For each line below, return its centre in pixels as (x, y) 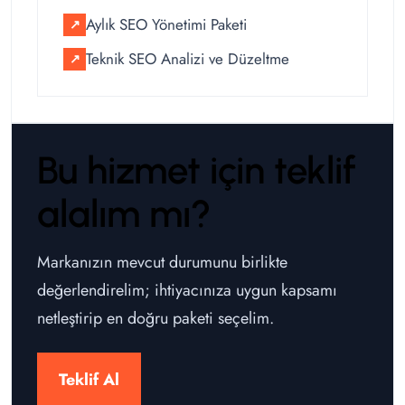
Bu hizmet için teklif (197, 171)
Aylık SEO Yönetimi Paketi (166, 25)
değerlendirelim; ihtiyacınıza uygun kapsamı (187, 291)
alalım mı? (124, 214)
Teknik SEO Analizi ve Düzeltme (188, 59)
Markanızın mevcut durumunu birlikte (162, 263)
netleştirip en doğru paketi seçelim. (155, 319)
